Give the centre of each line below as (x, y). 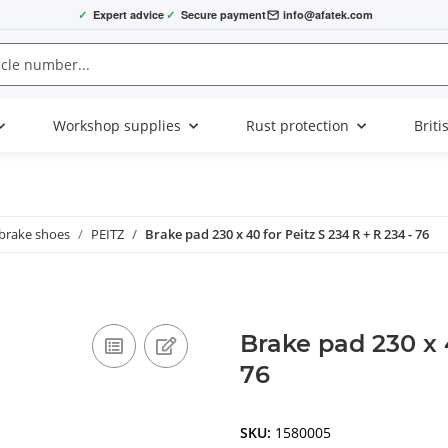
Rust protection (297, 126)
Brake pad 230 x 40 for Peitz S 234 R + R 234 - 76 (287, 234)
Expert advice (128, 14)
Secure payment (223, 14)
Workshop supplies (117, 126)
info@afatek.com (327, 14)
